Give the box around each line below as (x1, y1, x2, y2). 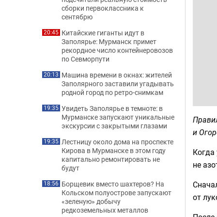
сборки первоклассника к (62, 3, 144, 13)
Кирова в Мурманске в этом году (62, 146, 166, 155)
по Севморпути (62, 54, 109, 63)
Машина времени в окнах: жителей (62, 70, 172, 79)
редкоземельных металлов (62, 205, 148, 215)
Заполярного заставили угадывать (62, 79, 174, 88)
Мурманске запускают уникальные (62, 112, 174, 122)
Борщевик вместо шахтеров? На (62, 179, 164, 188)
